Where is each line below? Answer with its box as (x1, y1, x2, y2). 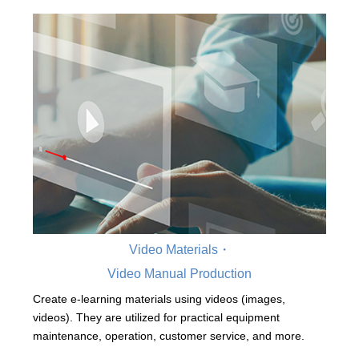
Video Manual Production (107, 267, 252, 281)
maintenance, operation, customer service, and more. (32, 329, 305, 343)
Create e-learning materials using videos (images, (32, 292, 285, 306)
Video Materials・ (128, 243, 231, 257)
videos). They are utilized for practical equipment (32, 311, 280, 325)
